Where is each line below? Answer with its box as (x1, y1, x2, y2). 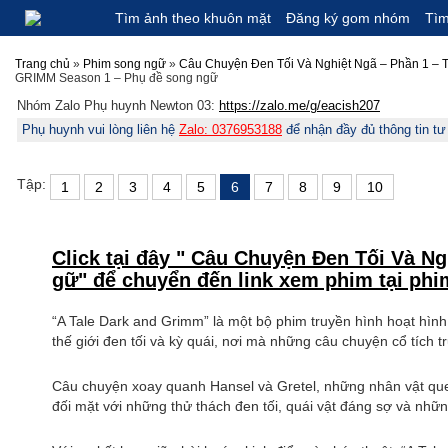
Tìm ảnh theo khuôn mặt (115, 10, 271, 26)
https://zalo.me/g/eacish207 (219, 98, 380, 113)
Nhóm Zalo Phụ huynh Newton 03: (17, 98, 219, 113)
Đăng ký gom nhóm (286, 10, 410, 26)
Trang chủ (15, 57, 70, 71)
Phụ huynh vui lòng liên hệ (22, 122, 179, 137)
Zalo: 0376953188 (179, 122, 282, 137)
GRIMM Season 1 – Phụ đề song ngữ (15, 71, 218, 85)
